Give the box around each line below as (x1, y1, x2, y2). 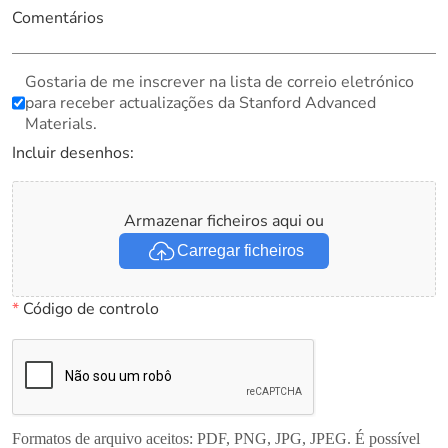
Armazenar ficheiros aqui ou (124, 210, 324, 233)
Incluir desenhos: (11, 141, 134, 164)
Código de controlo (18, 297, 159, 320)
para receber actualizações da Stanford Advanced (24, 91, 376, 114)
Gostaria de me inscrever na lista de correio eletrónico (24, 70, 414, 93)
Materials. (24, 112, 97, 135)
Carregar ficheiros (176, 242, 304, 260)
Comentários (11, 6, 104, 29)
